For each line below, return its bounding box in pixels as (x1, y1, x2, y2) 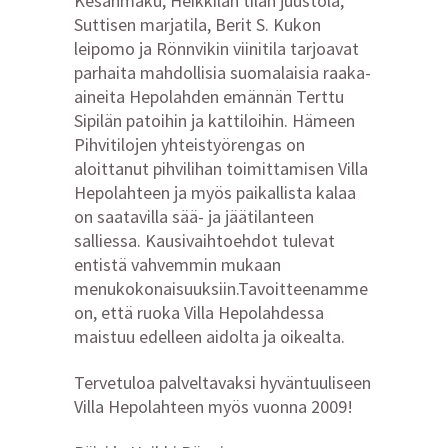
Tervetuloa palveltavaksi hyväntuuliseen (74, 370, 371, 394)
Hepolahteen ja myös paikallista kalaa (74, 180, 356, 204)
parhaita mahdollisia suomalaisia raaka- (74, 60, 371, 84)
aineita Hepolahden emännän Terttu (74, 84, 344, 108)
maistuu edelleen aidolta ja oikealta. (74, 324, 345, 348)
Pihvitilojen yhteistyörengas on (74, 132, 305, 156)
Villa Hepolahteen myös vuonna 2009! (74, 394, 353, 418)
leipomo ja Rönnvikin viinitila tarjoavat (74, 36, 359, 60)
